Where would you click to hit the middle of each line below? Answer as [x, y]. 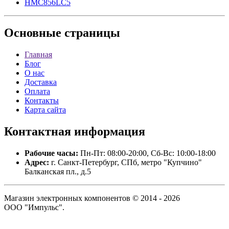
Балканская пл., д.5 [58, 172]
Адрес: [37, 163]
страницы [91, 33]
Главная [38, 55]
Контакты [42, 101]
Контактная [38, 132]
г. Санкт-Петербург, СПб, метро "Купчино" [125, 163]
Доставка [41, 82]
